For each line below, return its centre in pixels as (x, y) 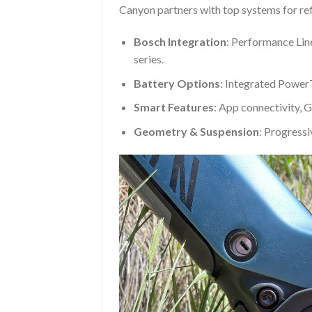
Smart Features (173, 107)
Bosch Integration (180, 42)
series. (148, 59)
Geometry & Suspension (196, 131)
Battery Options (177, 83)
